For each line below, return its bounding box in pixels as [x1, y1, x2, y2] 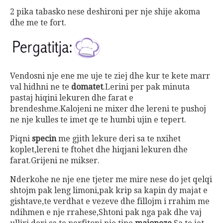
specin [32, 134, 58, 144]
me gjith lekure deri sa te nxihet [58, 134, 181, 144]
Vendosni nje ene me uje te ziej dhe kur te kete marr [10, 71, 210, 81]
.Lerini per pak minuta [103, 82, 190, 92]
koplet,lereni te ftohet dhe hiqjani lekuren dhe [10, 145, 188, 155]
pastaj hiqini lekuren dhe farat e [10, 93, 133, 103]
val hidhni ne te [10, 82, 71, 92]
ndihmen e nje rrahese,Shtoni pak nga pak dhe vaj [10, 208, 202, 218]
